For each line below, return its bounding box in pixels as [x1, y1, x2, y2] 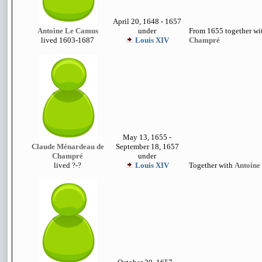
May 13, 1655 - [123, 133, 171, 142]
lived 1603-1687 [41, 36, 94, 44]
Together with [189, 161, 235, 170]
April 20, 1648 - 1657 [113, 17, 181, 26]
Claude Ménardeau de [31, 142, 104, 151]
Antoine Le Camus [37, 26, 98, 35]
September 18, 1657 [115, 142, 179, 151]
